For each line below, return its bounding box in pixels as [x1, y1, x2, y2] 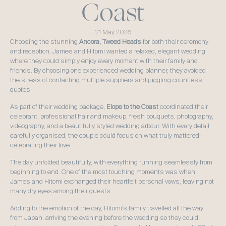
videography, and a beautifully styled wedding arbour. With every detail [10, 122, 209, 130]
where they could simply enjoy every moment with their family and [10, 56, 198, 65]
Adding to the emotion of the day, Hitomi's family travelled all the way [10, 204, 203, 212]
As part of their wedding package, [10, 102, 106, 111]
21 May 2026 [95, 28, 131, 36]
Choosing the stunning [10, 37, 79, 46]
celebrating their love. [10, 141, 71, 149]
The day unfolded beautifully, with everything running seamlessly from [10, 158, 212, 166]
